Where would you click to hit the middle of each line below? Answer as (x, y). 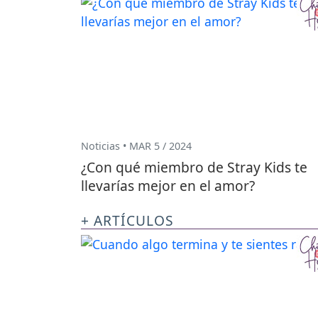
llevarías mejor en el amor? (168, 186)
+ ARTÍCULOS (127, 221)
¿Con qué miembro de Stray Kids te (194, 168)
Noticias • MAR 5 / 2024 (136, 146)
